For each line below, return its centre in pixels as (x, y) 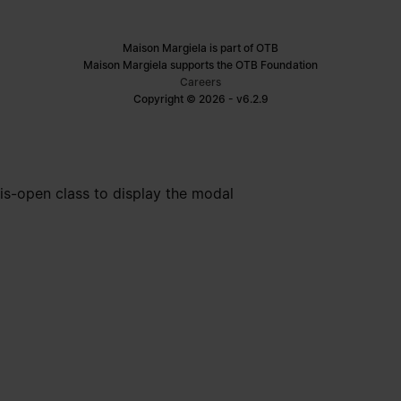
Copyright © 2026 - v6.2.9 (200, 99)
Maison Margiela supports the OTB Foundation (200, 65)
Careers (200, 82)
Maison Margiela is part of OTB (200, 48)
